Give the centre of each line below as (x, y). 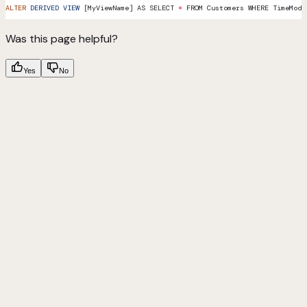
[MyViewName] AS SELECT (129, 8)
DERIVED (42, 8)
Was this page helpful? (62, 39)
